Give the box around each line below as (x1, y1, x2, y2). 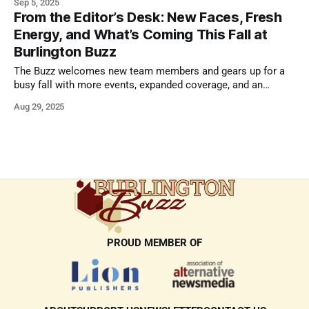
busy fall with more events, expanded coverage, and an (14, 79, 263, 92)
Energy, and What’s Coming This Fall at (14, 26, 268, 43)
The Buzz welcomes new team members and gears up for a (14, 66, 285, 78)
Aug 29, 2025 (14, 101, 65, 112)
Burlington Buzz (14, 43, 117, 61)
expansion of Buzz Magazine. (14, 93, 147, 106)
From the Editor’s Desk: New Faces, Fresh (14, 9, 282, 26)
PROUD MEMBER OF (107, 237, 202, 249)
